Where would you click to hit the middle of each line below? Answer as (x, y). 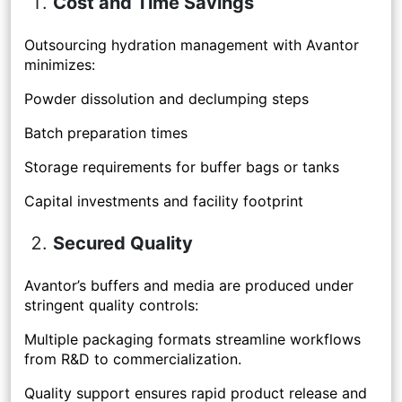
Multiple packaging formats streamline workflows (192, 340)
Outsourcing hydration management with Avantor (192, 45)
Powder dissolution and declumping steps (166, 99)
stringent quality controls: (111, 306)
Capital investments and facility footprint (164, 201)
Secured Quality (123, 244)
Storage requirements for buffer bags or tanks (182, 167)
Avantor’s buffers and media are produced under (189, 286)
